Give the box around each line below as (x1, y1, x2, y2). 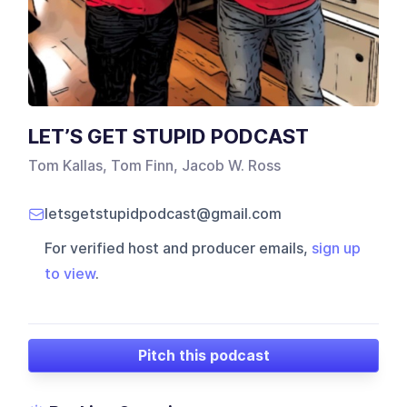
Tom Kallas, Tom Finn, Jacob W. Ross (28, 157, 282, 175)
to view (45, 265, 96, 283)
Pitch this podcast (137, 346, 270, 364)
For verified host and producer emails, (45, 240, 313, 258)
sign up (312, 240, 362, 258)
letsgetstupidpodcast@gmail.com (45, 205, 283, 223)
